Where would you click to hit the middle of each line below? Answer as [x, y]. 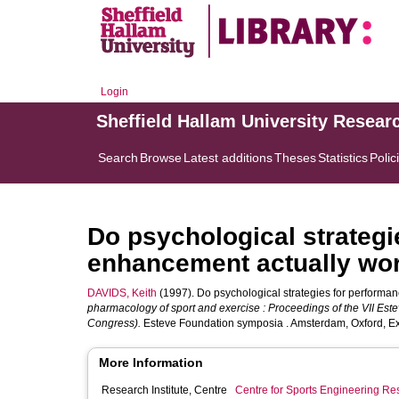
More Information [151, 362]
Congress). [114, 323]
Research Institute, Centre [164, 390]
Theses [295, 158]
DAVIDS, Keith [122, 293]
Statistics [343, 158]
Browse [161, 158]
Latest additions [228, 158]
